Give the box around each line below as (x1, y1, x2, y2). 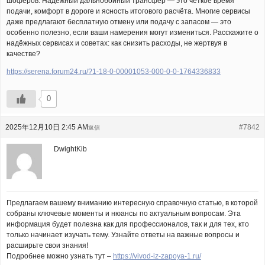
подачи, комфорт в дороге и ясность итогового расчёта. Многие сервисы (7, 7, 250, 15)
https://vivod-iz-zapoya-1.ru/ (113, 252, 201, 260)
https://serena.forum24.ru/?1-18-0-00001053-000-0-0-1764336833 (7, 67, 221, 76)
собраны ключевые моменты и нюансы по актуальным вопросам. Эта (7, 209, 241, 218)
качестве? (7, 50, 40, 58)
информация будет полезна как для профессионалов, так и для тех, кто (7, 220, 249, 228)
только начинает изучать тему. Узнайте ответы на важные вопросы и (7, 231, 240, 239)
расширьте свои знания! (7, 241, 88, 250)
